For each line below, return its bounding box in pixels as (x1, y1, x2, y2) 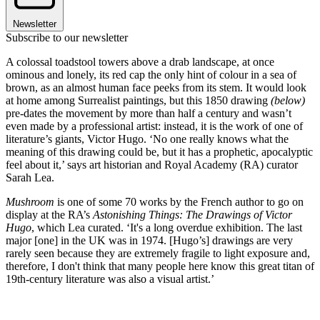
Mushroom (6, 196, 54, 209)
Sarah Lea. (6, 171, 54, 184)
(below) (271, 94, 305, 107)
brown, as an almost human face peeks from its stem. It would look (6, 81, 306, 94)
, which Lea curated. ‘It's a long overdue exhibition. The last (31, 221, 302, 234)
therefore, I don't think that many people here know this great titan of (6, 260, 314, 273)
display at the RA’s (6, 209, 93, 221)
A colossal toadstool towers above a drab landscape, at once (6, 56, 274, 69)
